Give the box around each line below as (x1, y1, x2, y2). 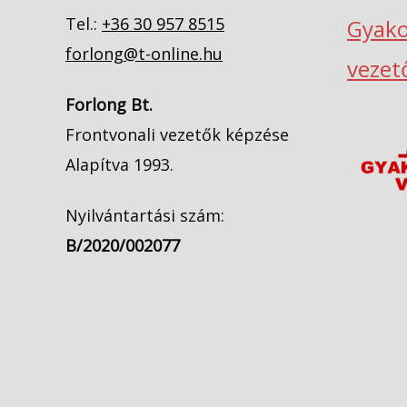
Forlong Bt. (65, 93, 153, 115)
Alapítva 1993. (65, 153, 174, 175)
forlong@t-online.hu (65, 42, 223, 65)
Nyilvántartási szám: (65, 204, 229, 227)
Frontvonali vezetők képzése (65, 123, 289, 145)
